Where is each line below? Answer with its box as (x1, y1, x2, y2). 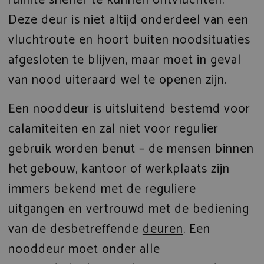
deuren (142, 218, 183, 240)
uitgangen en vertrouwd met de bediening (8, 198, 249, 220)
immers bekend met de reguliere (8, 178, 196, 200)
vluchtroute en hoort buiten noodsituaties (8, 29, 250, 51)
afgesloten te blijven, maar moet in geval (8, 49, 241, 71)
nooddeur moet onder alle (8, 238, 160, 260)
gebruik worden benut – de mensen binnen (8, 138, 254, 160)
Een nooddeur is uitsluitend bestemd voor (8, 98, 250, 120)
